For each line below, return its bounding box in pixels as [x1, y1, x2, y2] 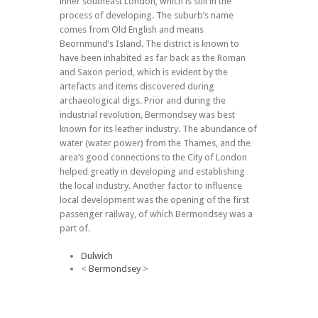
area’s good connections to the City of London [60, 152, 247, 163]
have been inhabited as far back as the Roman [60, 53, 246, 64]
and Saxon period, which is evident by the [60, 67, 228, 78]
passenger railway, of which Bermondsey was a [60, 209, 253, 220]
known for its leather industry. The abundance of [60, 124, 257, 135]
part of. [60, 223, 90, 234]
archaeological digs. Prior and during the [60, 95, 226, 106]
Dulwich [81, 251, 113, 262]
